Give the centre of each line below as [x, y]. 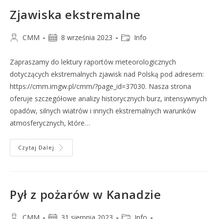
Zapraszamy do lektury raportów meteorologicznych [93, 62]
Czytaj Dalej [36, 147]
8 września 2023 [87, 37]
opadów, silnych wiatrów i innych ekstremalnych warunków [103, 111]
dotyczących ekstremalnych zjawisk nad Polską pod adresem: [107, 74]
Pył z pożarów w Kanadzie [86, 194]
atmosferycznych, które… [50, 123]
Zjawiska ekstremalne [75, 14]
